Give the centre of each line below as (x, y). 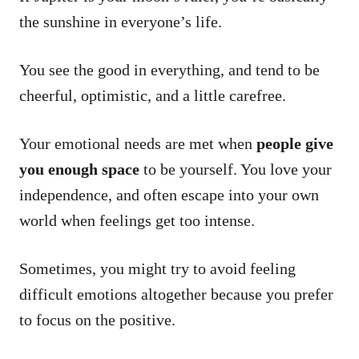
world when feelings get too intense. (137, 220)
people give (295, 143)
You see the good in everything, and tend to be (169, 69)
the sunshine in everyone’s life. (123, 21)
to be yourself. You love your (236, 169)
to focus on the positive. (97, 319)
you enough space (79, 169)
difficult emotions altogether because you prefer (176, 294)
